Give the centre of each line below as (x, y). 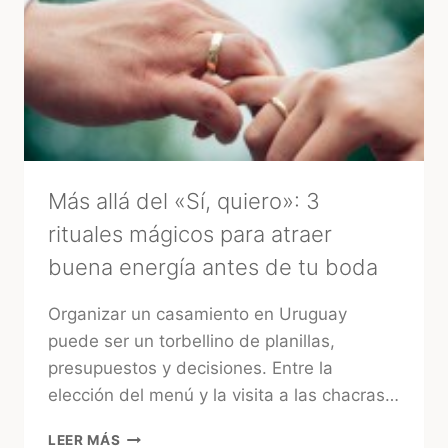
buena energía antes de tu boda (213, 267)
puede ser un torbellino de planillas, (191, 341)
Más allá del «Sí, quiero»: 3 (184, 201)
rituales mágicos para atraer (190, 234)
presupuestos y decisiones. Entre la (190, 368)
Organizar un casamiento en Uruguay (197, 314)
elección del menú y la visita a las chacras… (223, 395)
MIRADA (148, 47)
